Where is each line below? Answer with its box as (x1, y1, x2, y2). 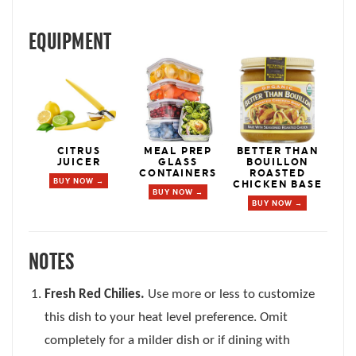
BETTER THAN (236, 145, 319, 157)
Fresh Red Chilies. (44, 287, 145, 301)
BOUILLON (246, 156, 309, 168)
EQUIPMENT (29, 27, 112, 55)
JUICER (56, 156, 101, 168)
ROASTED (249, 167, 306, 179)
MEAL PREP (143, 145, 213, 157)
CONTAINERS (139, 167, 217, 179)
